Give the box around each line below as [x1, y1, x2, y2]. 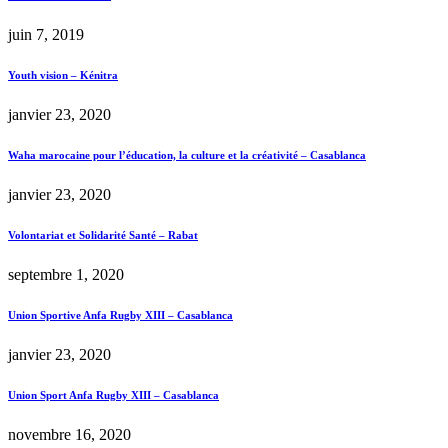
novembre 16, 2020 [8, 425, 131, 443]
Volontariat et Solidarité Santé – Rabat [8, 229, 198, 241]
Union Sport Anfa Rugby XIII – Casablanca [8, 388, 219, 401]
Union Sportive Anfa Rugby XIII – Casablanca [8, 308, 233, 321]
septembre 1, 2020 [8, 265, 124, 283]
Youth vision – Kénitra [8, 69, 118, 82]
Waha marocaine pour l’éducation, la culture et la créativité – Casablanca [8, 149, 366, 162]
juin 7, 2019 [8, 26, 84, 44]
